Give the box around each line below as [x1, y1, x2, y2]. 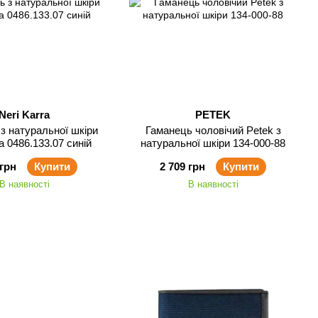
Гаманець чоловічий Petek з [145, 124, 281, 136]
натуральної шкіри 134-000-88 [141, 137, 285, 149]
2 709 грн [160, 160, 205, 172]
